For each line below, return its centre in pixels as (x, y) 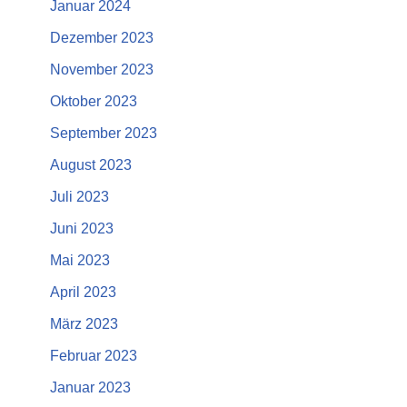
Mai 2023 (80, 261)
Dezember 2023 (102, 38)
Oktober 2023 (94, 102)
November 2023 (102, 70)
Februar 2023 (94, 356)
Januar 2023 (90, 388)
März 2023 (84, 324)
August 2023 (91, 165)
